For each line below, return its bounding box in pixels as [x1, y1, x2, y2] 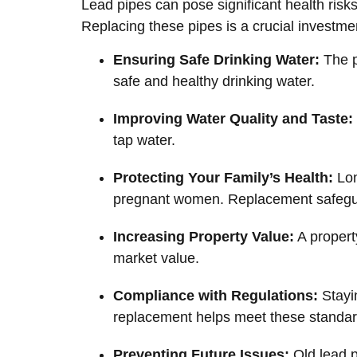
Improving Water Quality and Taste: [113, 110, 353, 127]
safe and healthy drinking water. [113, 73, 315, 89]
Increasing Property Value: [113, 228, 294, 245]
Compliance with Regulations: [113, 287, 318, 304]
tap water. [113, 131, 175, 148]
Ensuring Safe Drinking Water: [113, 51, 320, 68]
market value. [113, 249, 199, 266]
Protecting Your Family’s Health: [113, 169, 333, 186]
